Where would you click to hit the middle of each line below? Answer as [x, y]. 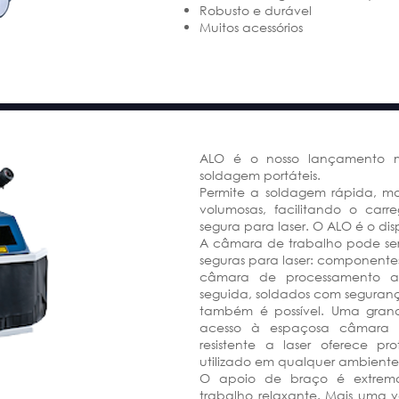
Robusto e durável [256, 10]
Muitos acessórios [251, 27]
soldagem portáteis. [260, 175]
